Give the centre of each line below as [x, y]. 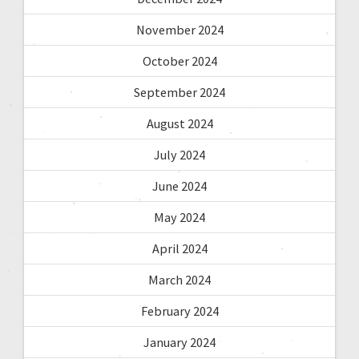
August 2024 [179, 123]
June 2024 [179, 186]
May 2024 [179, 217]
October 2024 [179, 61]
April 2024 [179, 248]
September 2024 [179, 92]
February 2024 [179, 311]
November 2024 [179, 29]
